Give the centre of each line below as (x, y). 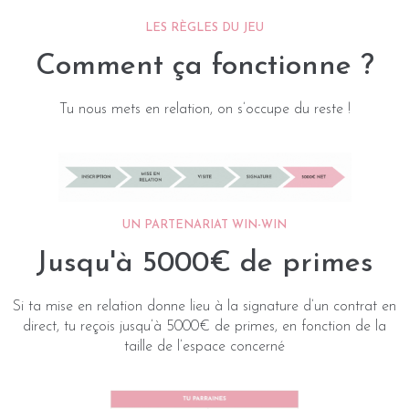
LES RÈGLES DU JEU (204, 28)
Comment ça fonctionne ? (204, 67)
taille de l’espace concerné (204, 346)
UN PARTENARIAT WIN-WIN (204, 225)
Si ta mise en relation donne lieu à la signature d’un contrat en (204, 306)
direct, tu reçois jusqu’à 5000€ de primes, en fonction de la (204, 326)
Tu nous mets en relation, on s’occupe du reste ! (204, 110)
